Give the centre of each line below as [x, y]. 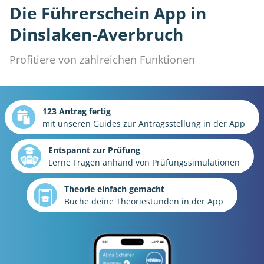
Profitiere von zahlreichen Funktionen [102, 60]
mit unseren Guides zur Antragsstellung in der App [144, 124]
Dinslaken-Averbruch [96, 34]
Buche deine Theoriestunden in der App [144, 202]
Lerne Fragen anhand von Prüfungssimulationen [144, 163]
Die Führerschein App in [108, 13]
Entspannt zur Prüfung [94, 150]
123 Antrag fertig [77, 111]
